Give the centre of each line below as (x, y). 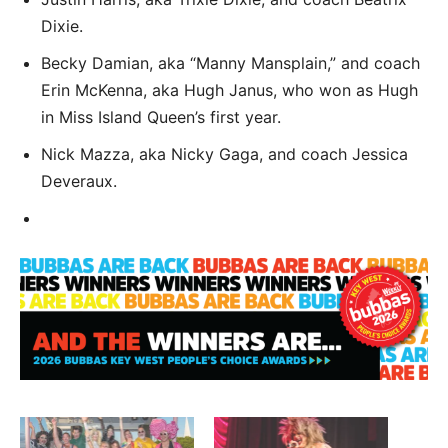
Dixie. (62, 25)
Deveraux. (79, 180)
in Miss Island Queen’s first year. (161, 116)
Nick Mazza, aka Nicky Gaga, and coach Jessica (224, 153)
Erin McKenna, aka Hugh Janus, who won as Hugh (229, 89)
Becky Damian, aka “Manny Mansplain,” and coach (230, 62)
